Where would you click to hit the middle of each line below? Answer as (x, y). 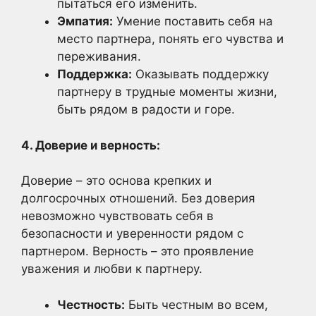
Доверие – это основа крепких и (116, 181)
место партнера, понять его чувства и (170, 39)
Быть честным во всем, (196, 304)
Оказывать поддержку (200, 74)
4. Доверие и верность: (91, 145)
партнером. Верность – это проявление (138, 251)
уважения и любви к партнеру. (112, 269)
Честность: (91, 304)
